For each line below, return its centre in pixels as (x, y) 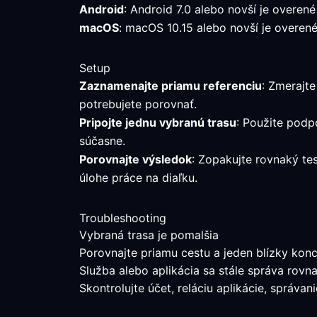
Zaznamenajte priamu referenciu (171, 86)
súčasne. (102, 141)
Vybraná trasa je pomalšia (149, 235)
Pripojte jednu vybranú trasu (158, 122)
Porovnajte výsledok (136, 159)
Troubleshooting (123, 218)
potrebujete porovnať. (138, 104)
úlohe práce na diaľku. (138, 178)
